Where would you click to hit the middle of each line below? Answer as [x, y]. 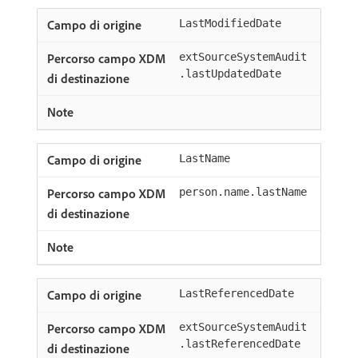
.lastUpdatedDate [230, 74]
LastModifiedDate [230, 23]
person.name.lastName [243, 192]
